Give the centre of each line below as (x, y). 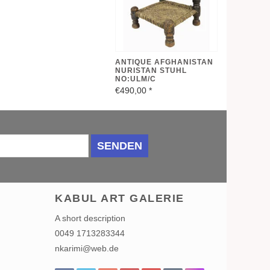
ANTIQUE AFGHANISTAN (164, 62)
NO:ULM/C (136, 79)
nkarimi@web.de (87, 249)
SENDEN (119, 146)
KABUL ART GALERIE (120, 199)
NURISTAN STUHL (151, 70)
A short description (90, 218)
